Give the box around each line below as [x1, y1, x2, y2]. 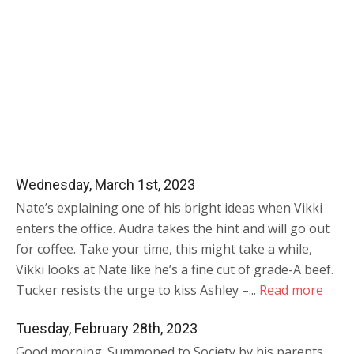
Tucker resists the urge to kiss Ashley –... [16, 281, 259, 299]
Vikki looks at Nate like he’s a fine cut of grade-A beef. [16, 261, 333, 279]
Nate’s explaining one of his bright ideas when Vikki [16, 199, 322, 217]
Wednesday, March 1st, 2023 [16, 176, 195, 194]
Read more [259, 281, 323, 299]
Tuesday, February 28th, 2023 [16, 320, 198, 337]
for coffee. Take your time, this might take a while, [16, 240, 312, 258]
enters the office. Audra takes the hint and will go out [16, 220, 330, 238]
